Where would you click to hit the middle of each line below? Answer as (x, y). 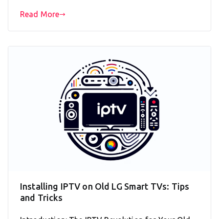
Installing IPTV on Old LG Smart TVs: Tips (105, 186)
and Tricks (42, 197)
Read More (40, 14)
